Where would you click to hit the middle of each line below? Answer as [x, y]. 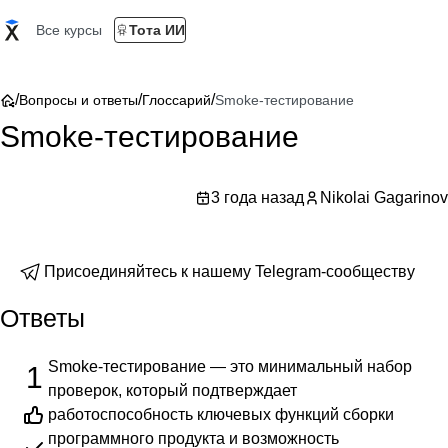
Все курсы [69, 30]
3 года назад [257, 197]
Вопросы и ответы [78, 100]
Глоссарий [176, 100]
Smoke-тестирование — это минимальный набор [230, 366]
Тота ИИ [157, 30]
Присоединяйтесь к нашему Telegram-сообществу [229, 271]
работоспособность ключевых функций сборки [221, 414]
